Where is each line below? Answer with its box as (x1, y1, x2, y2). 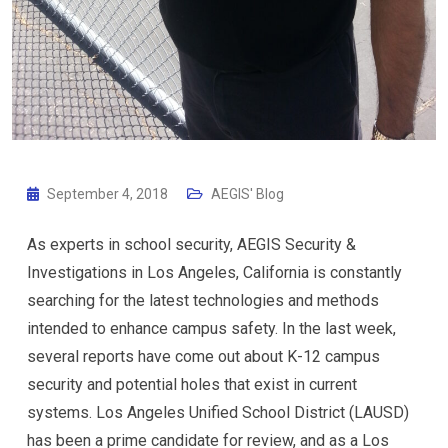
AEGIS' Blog (211, 186, 284, 203)
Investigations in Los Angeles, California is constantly (27, 263, 402, 283)
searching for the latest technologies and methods (27, 291, 379, 311)
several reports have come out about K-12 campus (27, 347, 380, 367)
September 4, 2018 (47, 186, 171, 203)
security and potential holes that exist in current (27, 375, 357, 395)
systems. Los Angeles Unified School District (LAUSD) (27, 403, 409, 423)
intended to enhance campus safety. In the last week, (27, 319, 396, 339)
